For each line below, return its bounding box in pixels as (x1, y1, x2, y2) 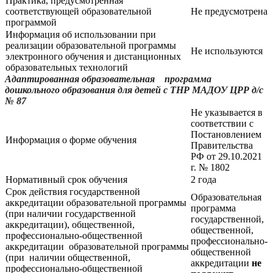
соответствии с (191, 118, 253, 129)
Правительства (191, 140, 253, 151)
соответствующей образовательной (5, 5, 152, 16)
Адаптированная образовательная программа (5, 73, 211, 84)
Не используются (191, 45, 263, 56)
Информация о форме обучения (5, 134, 136, 145)
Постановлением (191, 129, 261, 140)
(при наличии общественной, (5, 252, 130, 263)
